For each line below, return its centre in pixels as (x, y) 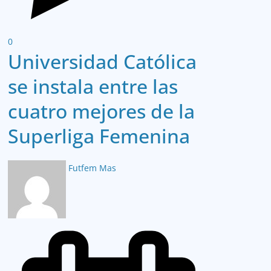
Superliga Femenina (99, 135)
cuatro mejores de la (101, 111)
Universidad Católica (102, 61)
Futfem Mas (92, 168)
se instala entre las (93, 86)
